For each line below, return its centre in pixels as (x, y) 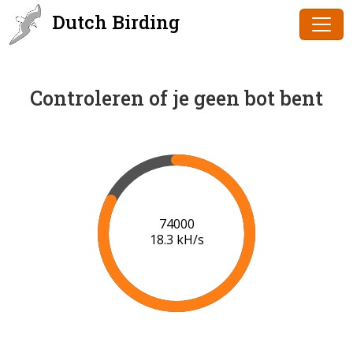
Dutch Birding (113, 22)
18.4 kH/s (176, 240)
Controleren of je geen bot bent (176, 98)
